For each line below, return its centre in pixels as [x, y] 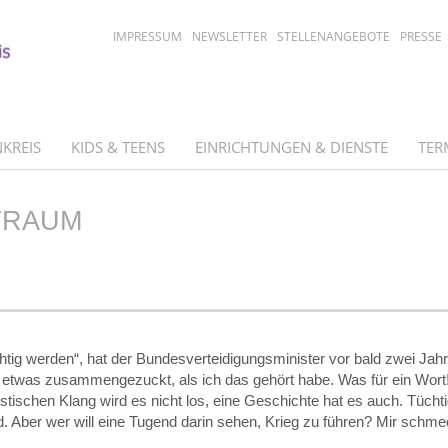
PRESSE [421, 36]
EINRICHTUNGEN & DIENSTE [291, 146]
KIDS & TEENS [118, 146]
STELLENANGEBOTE [334, 36]
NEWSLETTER [230, 36]
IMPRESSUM [148, 36]
